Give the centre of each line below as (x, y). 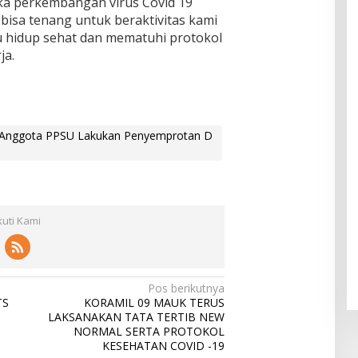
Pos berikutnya (187, 288)
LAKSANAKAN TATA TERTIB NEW (137, 317)
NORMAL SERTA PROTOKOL (149, 331)
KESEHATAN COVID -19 (164, 346)
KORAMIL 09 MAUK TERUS (155, 302)
